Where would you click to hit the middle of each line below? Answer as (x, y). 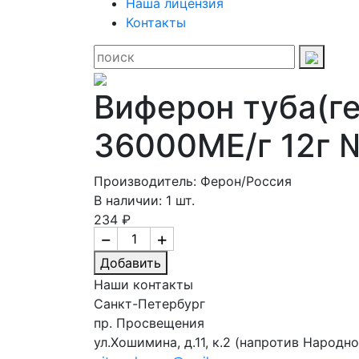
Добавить (131, 262)
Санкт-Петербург (149, 303)
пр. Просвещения (149, 323)
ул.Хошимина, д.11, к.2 (164, 342)
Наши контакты (143, 284)
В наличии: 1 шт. (144, 200)
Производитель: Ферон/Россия (193, 181)
